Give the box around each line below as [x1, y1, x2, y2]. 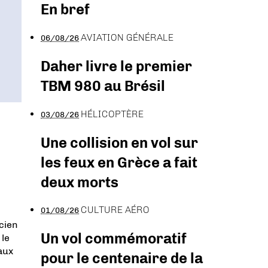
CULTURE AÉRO [81, 204, 150, 216]
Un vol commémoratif [41, 230, 187, 248]
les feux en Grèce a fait [41, 153, 197, 171]
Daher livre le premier [41, 57, 192, 75]
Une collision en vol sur [41, 133, 198, 151]
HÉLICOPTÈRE [81, 108, 144, 120]
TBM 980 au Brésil [41, 77, 165, 95]
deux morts [41, 173, 118, 191]
